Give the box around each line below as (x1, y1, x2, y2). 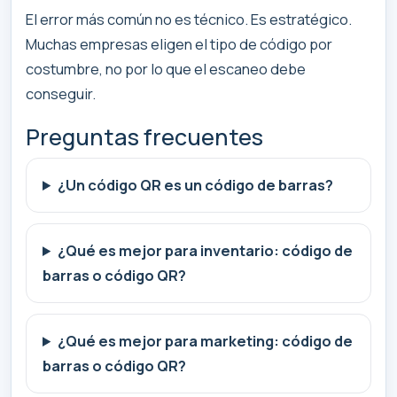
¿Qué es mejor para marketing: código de (58, 331, 354, 352)
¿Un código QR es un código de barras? (58, 175, 334, 196)
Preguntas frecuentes (26, 121, 263, 153)
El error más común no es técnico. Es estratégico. (26, 8, 352, 29)
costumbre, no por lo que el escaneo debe (26, 58, 306, 79)
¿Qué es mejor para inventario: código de (58, 240, 354, 261)
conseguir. (26, 82, 96, 104)
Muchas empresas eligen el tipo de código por (26, 33, 332, 54)
